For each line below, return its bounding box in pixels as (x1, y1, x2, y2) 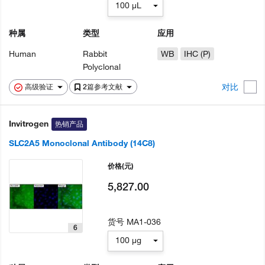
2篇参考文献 (83, 82, 124, 92)
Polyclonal (83, 62, 121, 73)
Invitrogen (9, 118, 49, 130)
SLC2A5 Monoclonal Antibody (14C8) (9, 138, 155, 149)
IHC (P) (183, 49, 211, 60)
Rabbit (83, 49, 108, 60)
